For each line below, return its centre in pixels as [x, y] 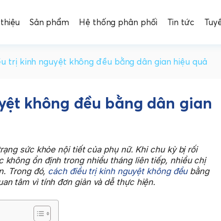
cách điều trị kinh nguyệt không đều [118, 171]
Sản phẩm [49, 22]
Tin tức [181, 22]
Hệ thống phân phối [118, 22]
